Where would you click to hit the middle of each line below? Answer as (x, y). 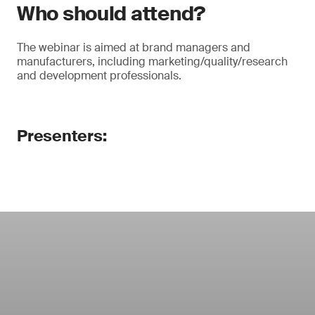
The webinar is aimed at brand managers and (134, 47)
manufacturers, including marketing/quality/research (152, 62)
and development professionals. (99, 76)
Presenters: (62, 136)
